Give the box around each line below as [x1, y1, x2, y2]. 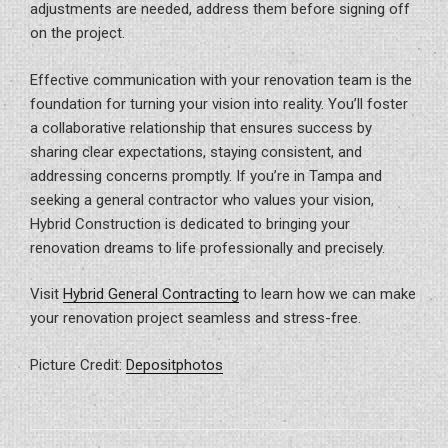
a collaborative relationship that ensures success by [30, 118, 372, 137]
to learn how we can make [239, 285, 416, 303]
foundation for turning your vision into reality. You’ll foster [30, 94, 408, 113]
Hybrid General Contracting [63, 285, 239, 303]
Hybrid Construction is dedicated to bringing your [30, 214, 350, 233]
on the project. [30, 24, 125, 42]
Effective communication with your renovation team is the [30, 70, 412, 89]
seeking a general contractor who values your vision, [30, 190, 374, 209]
